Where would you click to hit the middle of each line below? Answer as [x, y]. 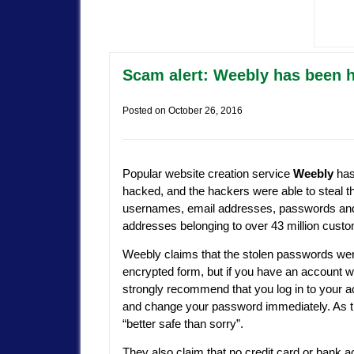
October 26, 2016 [205, 110]
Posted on [145, 110]
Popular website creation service [208, 174]
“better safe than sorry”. [183, 324]
